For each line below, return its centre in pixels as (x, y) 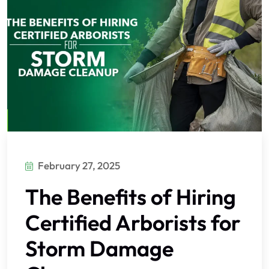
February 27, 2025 (79, 165)
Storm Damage (99, 248)
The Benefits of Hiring (131, 196)
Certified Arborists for (133, 222)
